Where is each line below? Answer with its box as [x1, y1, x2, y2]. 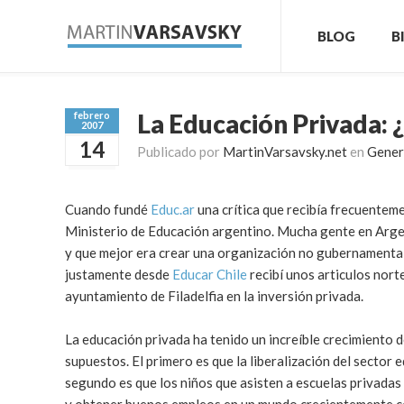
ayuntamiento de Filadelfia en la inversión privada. [65, 288, 363, 304]
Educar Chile [172, 266, 247, 282]
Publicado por [137, 143, 223, 160]
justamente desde [65, 266, 172, 282]
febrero [74, 109, 110, 121]
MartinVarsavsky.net [223, 143, 347, 160]
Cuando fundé [65, 201, 151, 217]
